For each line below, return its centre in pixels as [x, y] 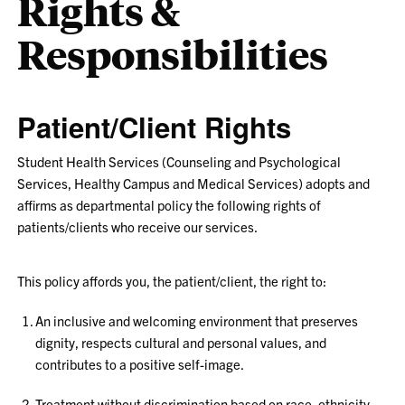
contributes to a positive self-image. [140, 364]
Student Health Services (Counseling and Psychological [179, 161]
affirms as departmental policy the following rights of [170, 205]
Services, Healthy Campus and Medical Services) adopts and [194, 183]
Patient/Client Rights [155, 127]
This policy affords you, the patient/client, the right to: [172, 281]
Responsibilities [173, 54]
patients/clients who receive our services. [138, 226]
